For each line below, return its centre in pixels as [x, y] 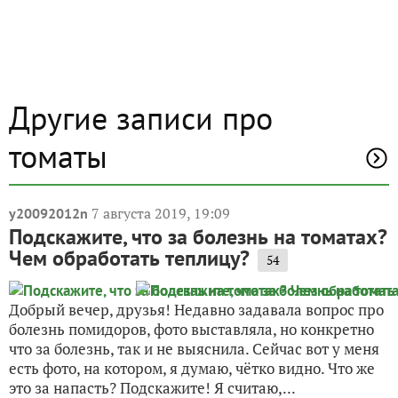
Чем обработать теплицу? [129, 258]
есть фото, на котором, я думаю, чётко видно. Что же [192, 368]
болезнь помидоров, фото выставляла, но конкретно [191, 329]
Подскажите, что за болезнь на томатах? [198, 236]
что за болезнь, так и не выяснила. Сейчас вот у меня [194, 348]
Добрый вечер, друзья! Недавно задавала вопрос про [196, 309]
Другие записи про [141, 117]
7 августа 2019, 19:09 [161, 213]
